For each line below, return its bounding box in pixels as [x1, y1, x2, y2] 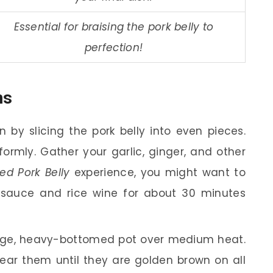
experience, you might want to [69, 165, 246, 180]
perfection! [84, 40, 143, 55]
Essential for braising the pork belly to [13, 19, 214, 34]
